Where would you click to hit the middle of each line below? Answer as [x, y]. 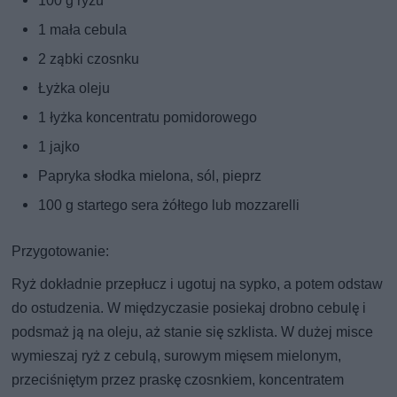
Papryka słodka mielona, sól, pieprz [150, 176]
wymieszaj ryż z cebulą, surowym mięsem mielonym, [177, 356]
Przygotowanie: [61, 252]
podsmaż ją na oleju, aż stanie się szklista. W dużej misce [193, 332]
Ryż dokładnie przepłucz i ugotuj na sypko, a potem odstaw [198, 284]
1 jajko [59, 147]
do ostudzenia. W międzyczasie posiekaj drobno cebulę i [189, 308]
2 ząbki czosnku [89, 59]
